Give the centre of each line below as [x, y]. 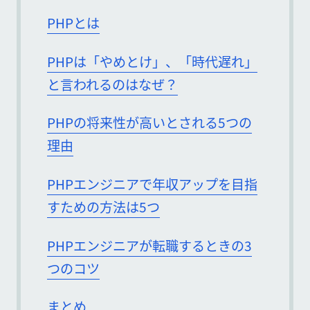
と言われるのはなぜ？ [113, 84]
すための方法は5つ [104, 207]
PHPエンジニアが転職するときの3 [150, 245]
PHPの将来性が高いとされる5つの [150, 123]
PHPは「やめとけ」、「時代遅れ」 [153, 61]
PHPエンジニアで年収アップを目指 [153, 184]
